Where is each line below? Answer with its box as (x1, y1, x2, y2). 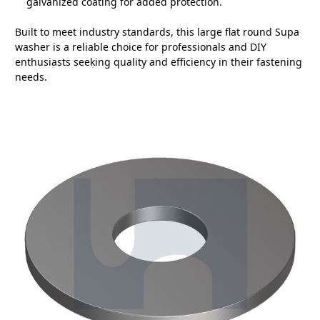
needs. (15, 70, 47, 84)
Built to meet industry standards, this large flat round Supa (15, 25, 299, 39)
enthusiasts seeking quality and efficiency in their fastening (15, 55, 302, 69)
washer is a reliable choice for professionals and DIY (15, 40, 266, 54)
